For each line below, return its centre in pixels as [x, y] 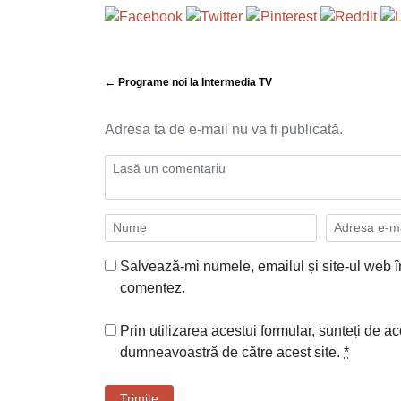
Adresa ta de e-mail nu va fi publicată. [224, 129]
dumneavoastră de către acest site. [232, 352]
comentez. [153, 287]
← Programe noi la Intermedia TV [188, 82]
